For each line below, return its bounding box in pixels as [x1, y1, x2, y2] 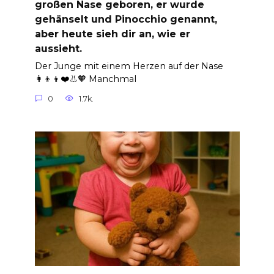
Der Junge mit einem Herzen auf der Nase [34, 61, 223, 72]
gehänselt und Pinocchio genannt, [34, 13, 217, 25]
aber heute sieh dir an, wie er [34, 28, 190, 40]
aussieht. [34, 42, 82, 54]
